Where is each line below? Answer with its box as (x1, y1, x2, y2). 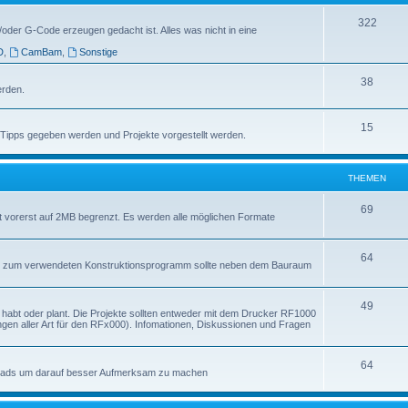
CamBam (21, 46, 63, 57)
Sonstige (79, 46, 118, 57)
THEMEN (348, 172, 386, 183)
